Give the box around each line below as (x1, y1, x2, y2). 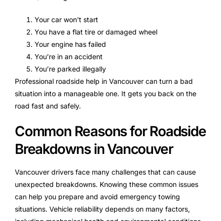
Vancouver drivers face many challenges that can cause (15, 167, 196, 176)
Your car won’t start (35, 15, 98, 24)
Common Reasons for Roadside (15, 122, 206, 140)
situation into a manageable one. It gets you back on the (15, 89, 196, 98)
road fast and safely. (15, 101, 81, 110)
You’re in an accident (35, 52, 103, 61)
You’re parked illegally (35, 64, 106, 73)
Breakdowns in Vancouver (15, 140, 173, 157)
